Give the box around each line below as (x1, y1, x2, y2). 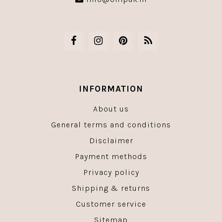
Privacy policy (83, 167, 139, 177)
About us (93, 104, 129, 114)
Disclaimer (89, 136, 133, 146)
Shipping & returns (72, 183, 150, 193)
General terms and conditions (51, 120, 171, 130)
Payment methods (75, 152, 147, 162)
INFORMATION (79, 84, 143, 94)
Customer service (76, 199, 146, 209)
